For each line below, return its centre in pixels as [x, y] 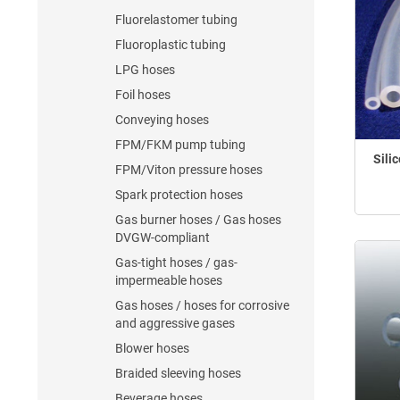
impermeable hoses [169, 280]
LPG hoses [145, 70]
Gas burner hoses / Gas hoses [198, 220]
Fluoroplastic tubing [171, 45]
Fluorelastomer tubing [176, 20]
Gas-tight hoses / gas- [176, 262]
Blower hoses [152, 348]
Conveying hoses [162, 120]
